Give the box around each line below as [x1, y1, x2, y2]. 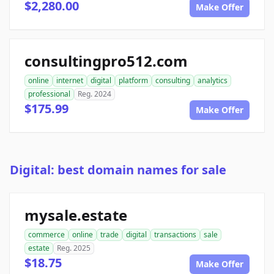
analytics [198, 75, 228, 86]
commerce [28, 229, 65, 240]
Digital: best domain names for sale [10, 161, 226, 179]
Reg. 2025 [57, 243, 91, 254]
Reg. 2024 [78, 89, 111, 100]
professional [28, 89, 70, 100]
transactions [154, 229, 196, 240]
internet [56, 75, 83, 86]
